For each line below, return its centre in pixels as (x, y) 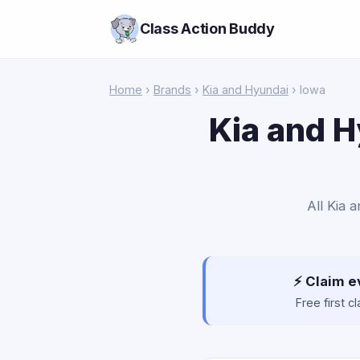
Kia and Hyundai (245, 90)
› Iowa (307, 90)
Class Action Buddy (207, 29)
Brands (172, 90)
